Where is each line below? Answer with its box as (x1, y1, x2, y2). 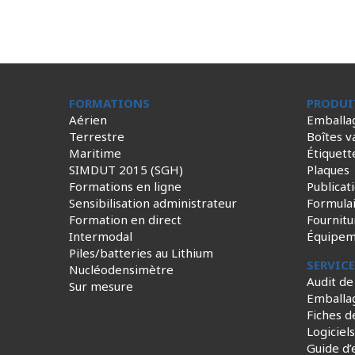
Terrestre (69, 128, 124, 144)
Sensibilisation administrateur (69, 195, 237, 211)
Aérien (69, 112, 107, 128)
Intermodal (69, 228, 132, 244)
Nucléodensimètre (69, 261, 174, 277)
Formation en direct (69, 212, 181, 227)
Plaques (307, 162, 349, 177)
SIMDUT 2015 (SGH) (69, 162, 183, 177)
